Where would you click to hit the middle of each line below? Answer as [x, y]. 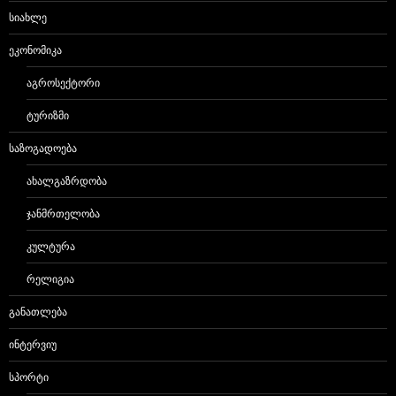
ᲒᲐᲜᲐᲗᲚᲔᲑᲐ [38, 312]
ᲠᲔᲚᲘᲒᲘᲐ [50, 279]
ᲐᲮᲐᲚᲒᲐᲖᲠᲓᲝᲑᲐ [67, 181]
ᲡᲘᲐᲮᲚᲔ [28, 18]
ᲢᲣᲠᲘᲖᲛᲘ [48, 116]
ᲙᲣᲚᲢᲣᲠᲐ [51, 247]
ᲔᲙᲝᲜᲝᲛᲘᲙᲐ [35, 50]
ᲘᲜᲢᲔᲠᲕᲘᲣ [33, 345]
